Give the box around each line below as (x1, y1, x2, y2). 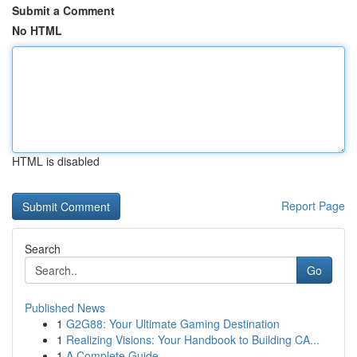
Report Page (281, 198, 345, 214)
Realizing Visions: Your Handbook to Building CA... (66, 331, 320, 347)
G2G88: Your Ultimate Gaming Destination (66, 316, 280, 331)
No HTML (12, 22, 62, 38)
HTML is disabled (12, 153, 100, 169)
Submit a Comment (12, 2, 115, 18)
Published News (25, 300, 105, 316)
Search (25, 241, 61, 257)
